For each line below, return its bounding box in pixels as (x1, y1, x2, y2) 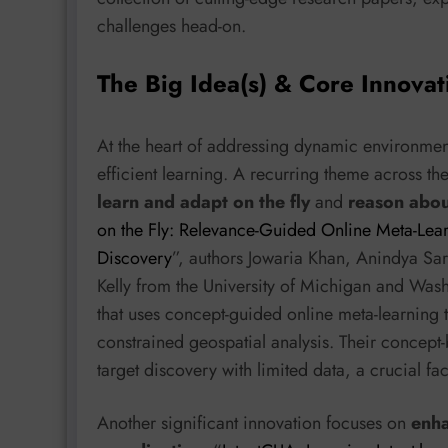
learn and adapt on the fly (97, 188, 310, 215)
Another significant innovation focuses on (97, 410, 411, 437)
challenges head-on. (97, 12, 246, 39)
